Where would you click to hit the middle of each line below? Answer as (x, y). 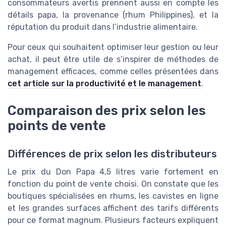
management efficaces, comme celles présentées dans (113, 71)
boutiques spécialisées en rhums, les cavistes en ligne (113, 196)
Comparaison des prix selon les (107, 110)
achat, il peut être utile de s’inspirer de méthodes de (113, 59)
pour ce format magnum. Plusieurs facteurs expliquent (113, 220)
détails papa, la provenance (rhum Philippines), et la (113, 15)
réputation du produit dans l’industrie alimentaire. (103, 27)
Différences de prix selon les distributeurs (112, 154)
